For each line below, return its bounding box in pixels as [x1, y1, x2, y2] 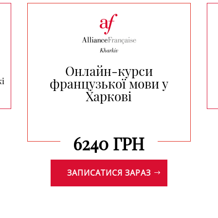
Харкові [86, 87, 132, 105]
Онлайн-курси [65, 62, 153, 79]
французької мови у [49, 74, 168, 92]
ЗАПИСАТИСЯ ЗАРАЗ [67, 167, 151, 179]
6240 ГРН [73, 132, 145, 155]
